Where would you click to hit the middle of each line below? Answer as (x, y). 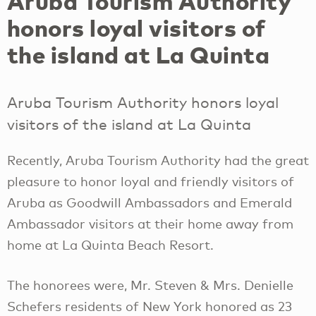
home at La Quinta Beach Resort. (110, 245)
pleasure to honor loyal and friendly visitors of (151, 182)
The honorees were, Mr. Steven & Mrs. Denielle (150, 285)
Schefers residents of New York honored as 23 (150, 306)
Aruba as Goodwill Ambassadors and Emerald (150, 203)
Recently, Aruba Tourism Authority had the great (158, 160)
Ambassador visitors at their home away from (150, 224)
